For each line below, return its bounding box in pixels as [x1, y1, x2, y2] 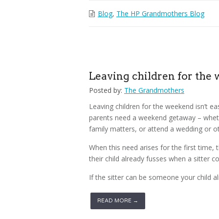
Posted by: [89, 86, 122, 95]
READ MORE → [97, 197, 138, 204]
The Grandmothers [124, 86, 184, 95]
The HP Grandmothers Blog [116, 9, 204, 18]
